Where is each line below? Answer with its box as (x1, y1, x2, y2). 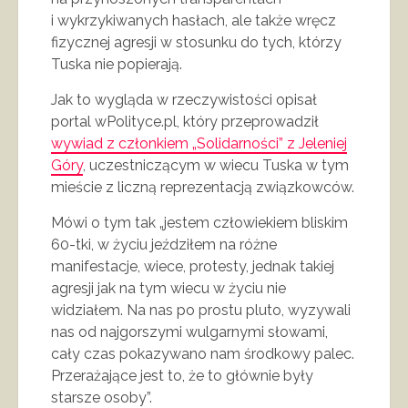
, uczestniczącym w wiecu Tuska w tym (83, 156, 349, 174)
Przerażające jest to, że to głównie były (51, 366, 313, 384)
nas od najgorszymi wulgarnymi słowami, (51, 322, 328, 341)
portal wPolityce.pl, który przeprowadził (51, 112, 319, 130)
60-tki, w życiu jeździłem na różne (51, 235, 277, 253)
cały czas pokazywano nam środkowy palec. (51, 344, 354, 362)
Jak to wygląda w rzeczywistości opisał (51, 90, 317, 108)
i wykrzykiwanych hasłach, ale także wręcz (51, 11, 336, 29)
